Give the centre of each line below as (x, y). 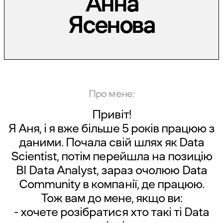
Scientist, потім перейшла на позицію (111, 156)
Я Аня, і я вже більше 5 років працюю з (111, 128)
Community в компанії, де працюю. (111, 184)
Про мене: (111, 94)
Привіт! (111, 114)
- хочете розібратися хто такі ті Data (111, 212)
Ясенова (111, 24)
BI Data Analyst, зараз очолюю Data (111, 170)
